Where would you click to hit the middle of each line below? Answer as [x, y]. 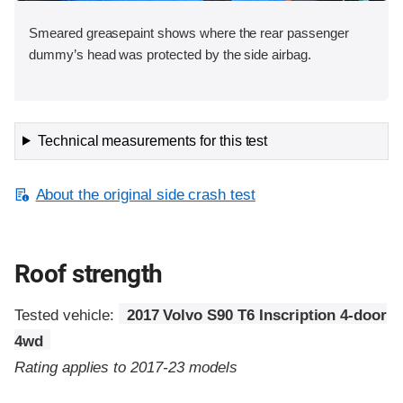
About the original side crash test [146, 194]
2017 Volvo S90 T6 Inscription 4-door [257, 315]
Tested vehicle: [67, 315]
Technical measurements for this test [152, 140]
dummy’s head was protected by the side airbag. [170, 54]
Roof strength [89, 273]
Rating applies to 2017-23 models [126, 367]
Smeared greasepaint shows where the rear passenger [189, 32]
